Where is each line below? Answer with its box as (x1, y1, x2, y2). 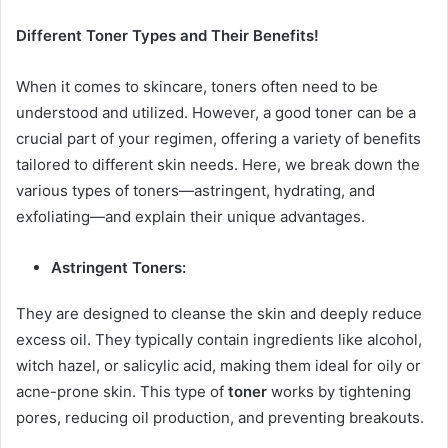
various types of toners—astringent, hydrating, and (16, 181, 375, 201)
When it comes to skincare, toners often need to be (16, 77, 378, 97)
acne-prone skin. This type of (16, 382, 228, 402)
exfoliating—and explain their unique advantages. (16, 207, 365, 227)
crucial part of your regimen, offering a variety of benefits (16, 129, 421, 149)
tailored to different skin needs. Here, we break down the (16, 155, 420, 175)
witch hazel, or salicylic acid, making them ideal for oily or (16, 356, 421, 376)
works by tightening (267, 382, 411, 402)
